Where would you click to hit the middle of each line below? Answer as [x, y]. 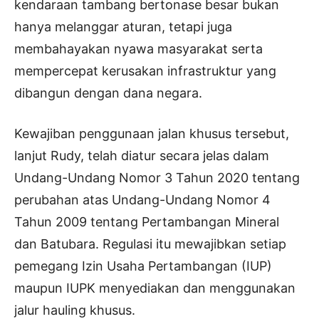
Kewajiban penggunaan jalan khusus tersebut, [152, 134]
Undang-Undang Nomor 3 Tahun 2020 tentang [157, 178]
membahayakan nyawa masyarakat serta [138, 49]
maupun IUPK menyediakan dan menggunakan [155, 288]
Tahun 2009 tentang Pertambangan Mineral [147, 222]
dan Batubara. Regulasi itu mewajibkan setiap [150, 244]
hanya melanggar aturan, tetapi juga [123, 27]
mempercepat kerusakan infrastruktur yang [145, 71]
